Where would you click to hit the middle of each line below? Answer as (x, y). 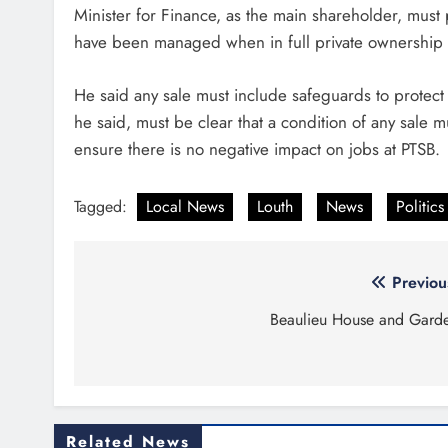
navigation (152, 324)
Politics (420, 207)
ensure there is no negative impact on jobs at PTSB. (257, 148)
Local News (185, 207)
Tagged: (103, 207)
